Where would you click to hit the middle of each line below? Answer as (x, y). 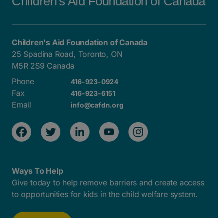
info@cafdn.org (97, 105)
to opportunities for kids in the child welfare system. (105, 194)
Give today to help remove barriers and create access (108, 182)
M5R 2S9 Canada (43, 66)
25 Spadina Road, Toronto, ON (67, 54)
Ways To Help (37, 171)
